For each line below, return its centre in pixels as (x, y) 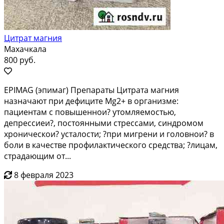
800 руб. (20, 60)
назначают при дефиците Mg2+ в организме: (91, 101)
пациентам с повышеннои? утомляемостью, (90, 112)
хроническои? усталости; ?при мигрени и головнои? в (109, 134)
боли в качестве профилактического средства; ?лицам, (111, 145)
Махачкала (25, 49)
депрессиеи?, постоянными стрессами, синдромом (104, 123)
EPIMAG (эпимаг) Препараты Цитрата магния (91, 90)
